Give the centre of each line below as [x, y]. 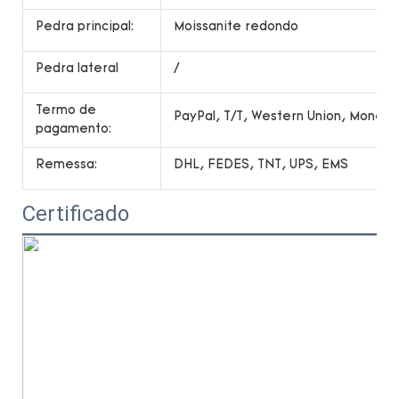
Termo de [66, 110]
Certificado [76, 213]
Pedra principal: [85, 27]
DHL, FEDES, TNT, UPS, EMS [261, 165]
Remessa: [66, 165]
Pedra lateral [77, 69]
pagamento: [73, 129]
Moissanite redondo [236, 27]
